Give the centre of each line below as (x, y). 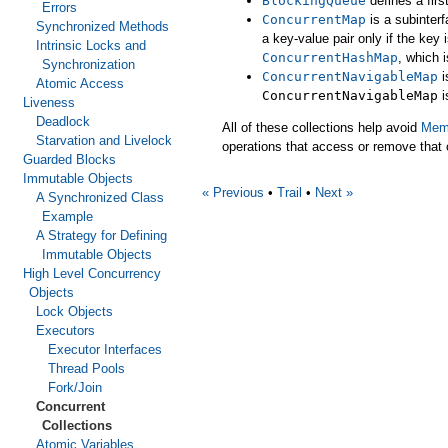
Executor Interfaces (105, 349)
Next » (334, 193)
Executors (65, 330)
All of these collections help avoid (321, 127)
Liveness (48, 102)
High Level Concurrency (91, 273)
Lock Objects (74, 311)
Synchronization (88, 64)
